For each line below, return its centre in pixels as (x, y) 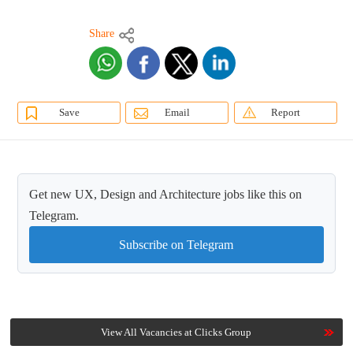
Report (285, 113)
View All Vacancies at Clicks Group (176, 333)
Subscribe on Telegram (176, 245)
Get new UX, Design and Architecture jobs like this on (166, 195)
